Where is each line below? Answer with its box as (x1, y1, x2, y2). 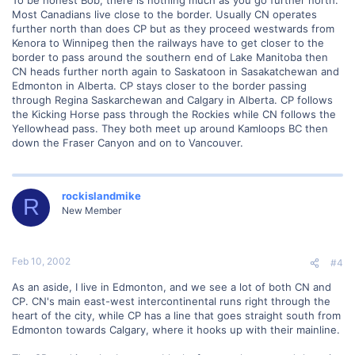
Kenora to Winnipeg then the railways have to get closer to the (12, 36, 324, 49)
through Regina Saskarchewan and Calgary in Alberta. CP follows (12, 93, 333, 106)
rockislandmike (62, 189, 141, 202)
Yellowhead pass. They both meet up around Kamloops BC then (12, 121, 328, 135)
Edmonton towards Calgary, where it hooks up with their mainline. (12, 323, 340, 336)
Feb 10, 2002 (12, 255, 71, 267)
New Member (62, 204, 121, 216)
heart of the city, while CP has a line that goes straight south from (12, 309, 341, 322)
